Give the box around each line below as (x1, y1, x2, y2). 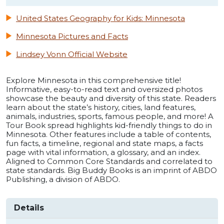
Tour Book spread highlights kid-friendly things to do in (6, 120, 212, 130)
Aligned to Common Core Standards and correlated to (6, 156, 212, 166)
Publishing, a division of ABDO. (6, 174, 120, 184)
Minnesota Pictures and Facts (16, 31, 128, 41)
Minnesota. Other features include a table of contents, (6, 129, 211, 139)
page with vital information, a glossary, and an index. (6, 147, 200, 157)
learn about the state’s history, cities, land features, (6, 102, 195, 112)
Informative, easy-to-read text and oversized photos (6, 84, 202, 94)
